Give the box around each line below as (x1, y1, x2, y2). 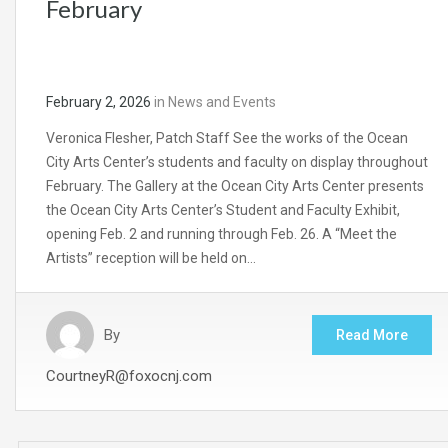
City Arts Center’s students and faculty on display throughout (46, 154, 428, 171)
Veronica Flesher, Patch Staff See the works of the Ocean (46, 130, 408, 147)
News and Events (168, 94, 276, 111)
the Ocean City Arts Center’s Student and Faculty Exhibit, (46, 202, 400, 219)
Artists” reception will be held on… (46, 250, 256, 267)
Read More (336, 327, 408, 344)
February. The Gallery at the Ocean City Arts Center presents (46, 178, 424, 195)
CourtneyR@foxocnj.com (46, 367, 212, 386)
